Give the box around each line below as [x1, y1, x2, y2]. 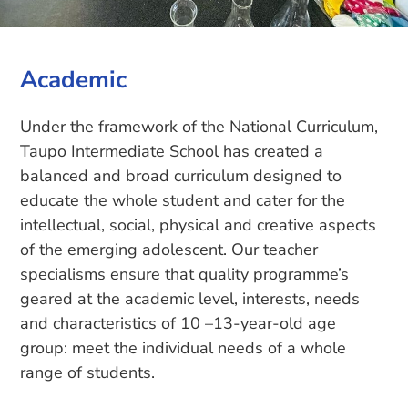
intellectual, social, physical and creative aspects [20, 214, 377, 237]
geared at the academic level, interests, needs [20, 288, 361, 311]
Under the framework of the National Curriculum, [20, 116, 379, 138]
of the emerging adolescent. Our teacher [20, 239, 319, 261]
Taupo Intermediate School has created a [20, 140, 324, 163]
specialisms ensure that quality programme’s [20, 263, 350, 286]
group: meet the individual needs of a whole [20, 337, 347, 360]
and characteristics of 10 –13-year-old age [20, 312, 337, 335]
